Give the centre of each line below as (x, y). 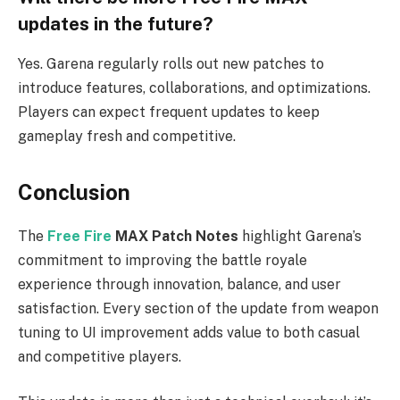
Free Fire (79, 236)
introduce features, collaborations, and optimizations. (194, 87)
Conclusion (74, 192)
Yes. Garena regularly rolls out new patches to (171, 63)
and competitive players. (100, 356)
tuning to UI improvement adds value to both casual (189, 332)
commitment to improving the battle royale (162, 260)
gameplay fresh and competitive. (127, 136)
